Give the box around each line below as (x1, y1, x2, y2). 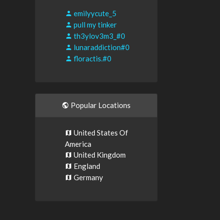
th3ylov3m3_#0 (72, 31, 125, 40)
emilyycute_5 (72, 9, 116, 18)
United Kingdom (72, 150, 126, 159)
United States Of (72, 128, 128, 137)
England (72, 162, 100, 170)
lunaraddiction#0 (72, 43, 130, 52)
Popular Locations (69, 101, 131, 110)
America (65, 139, 91, 148)
